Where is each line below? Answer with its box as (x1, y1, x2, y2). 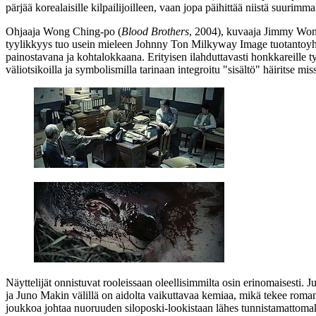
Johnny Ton (135, 37, 188, 50)
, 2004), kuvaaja (189, 25, 264, 37)
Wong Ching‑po (43, 25, 115, 37)
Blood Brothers (121, 25, 189, 37)
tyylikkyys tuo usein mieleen (6, 37, 135, 50)
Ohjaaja (6, 25, 43, 37)
